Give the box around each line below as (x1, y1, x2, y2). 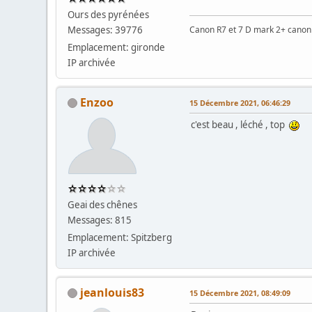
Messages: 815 (68, 213, 132, 226)
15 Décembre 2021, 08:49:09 (189, 287, 291, 298)
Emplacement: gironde (68, 40, 166, 54)
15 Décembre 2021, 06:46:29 (189, 97, 291, 108)
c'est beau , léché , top (191, 118, 290, 131)
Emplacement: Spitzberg (68, 231, 173, 244)
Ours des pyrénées (68, 8, 150, 21)
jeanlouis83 (80, 284, 145, 300)
